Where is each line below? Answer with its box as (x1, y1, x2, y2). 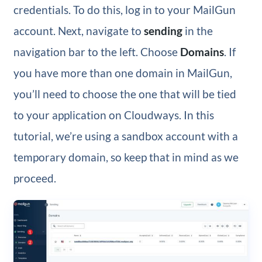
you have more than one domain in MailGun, (13, 65, 232, 80)
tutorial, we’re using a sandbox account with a (13, 129, 238, 143)
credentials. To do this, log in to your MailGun (13, 2, 236, 16)
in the (182, 23, 213, 37)
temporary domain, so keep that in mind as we (13, 150, 239, 164)
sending (143, 23, 182, 37)
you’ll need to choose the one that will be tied (13, 87, 236, 101)
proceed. (13, 171, 56, 185)
